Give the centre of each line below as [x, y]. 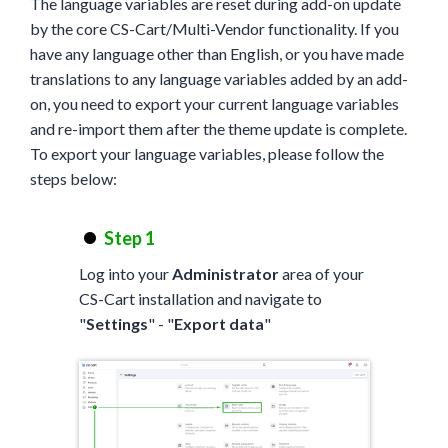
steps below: [73, 178]
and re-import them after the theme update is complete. [218, 128]
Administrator [225, 273]
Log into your [125, 273]
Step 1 [129, 237]
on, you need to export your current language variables [214, 103]
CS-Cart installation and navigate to [200, 298]
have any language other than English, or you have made [217, 53]
